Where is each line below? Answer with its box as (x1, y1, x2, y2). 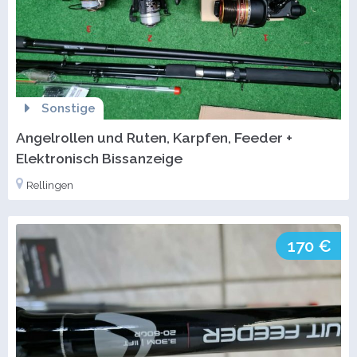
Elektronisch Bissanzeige (16, 150, 182, 167)
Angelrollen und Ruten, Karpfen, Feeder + (16, 129, 292, 147)
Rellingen (26, 178, 73, 192)
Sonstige (41, 101, 96, 116)
